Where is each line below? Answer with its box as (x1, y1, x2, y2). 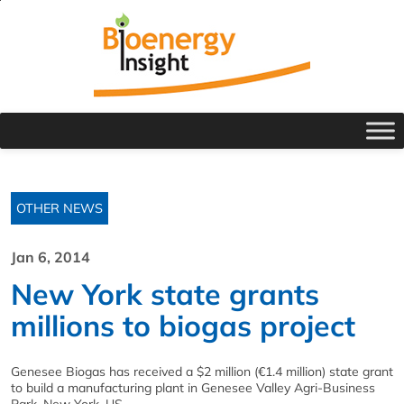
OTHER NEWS (16, 200, 103, 216)
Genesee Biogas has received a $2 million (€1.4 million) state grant (11, 363, 393, 380)
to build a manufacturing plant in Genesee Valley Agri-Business (11, 380, 375, 396)
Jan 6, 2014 (11, 248, 90, 266)
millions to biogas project (11, 308, 355, 344)
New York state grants (11, 276, 319, 312)
